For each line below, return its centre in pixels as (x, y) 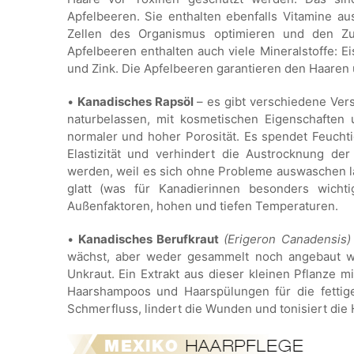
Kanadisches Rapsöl (135, 101)
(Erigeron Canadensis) (287, 239)
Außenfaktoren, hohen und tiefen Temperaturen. (202, 205)
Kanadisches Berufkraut (149, 239)
